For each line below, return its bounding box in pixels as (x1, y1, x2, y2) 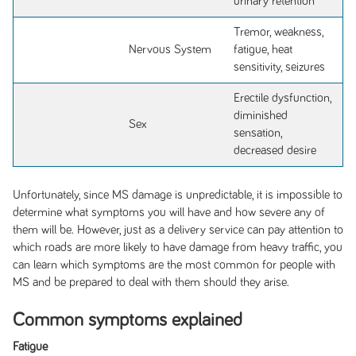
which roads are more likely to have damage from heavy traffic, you (12, 241, 342, 253)
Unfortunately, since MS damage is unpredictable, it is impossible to (12, 188, 342, 201)
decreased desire (234, 145, 317, 157)
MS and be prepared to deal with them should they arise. (12, 276, 289, 288)
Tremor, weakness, (234, 26, 324, 38)
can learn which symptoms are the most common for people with (12, 258, 335, 271)
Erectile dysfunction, (234, 92, 332, 104)
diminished (234, 110, 288, 122)
